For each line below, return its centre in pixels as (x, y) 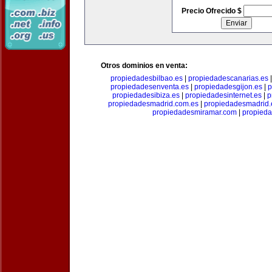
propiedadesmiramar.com (195, 112)
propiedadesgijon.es (228, 87)
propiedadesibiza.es (146, 95)
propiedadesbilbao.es (146, 78)
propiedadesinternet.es (223, 95)
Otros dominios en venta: (144, 66)
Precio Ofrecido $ (212, 11)
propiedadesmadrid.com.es (153, 104)
